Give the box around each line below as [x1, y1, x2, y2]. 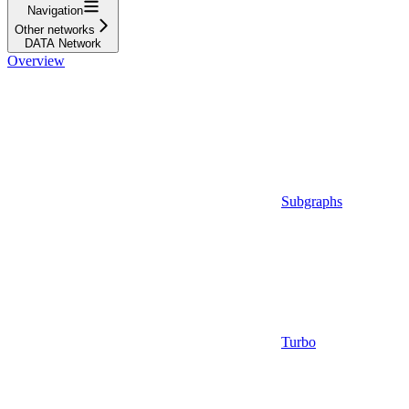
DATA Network [25, 37, 101, 51]
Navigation [26, 4, 83, 18]
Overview [7, 53, 65, 69]
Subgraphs [281, 194, 342, 210]
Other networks [15, 23, 95, 37]
